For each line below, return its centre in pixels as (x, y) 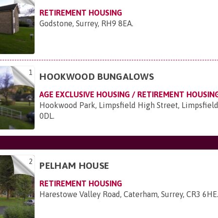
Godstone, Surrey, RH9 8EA (86, 24)
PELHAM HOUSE (74, 166)
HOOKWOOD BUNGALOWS (97, 77)
